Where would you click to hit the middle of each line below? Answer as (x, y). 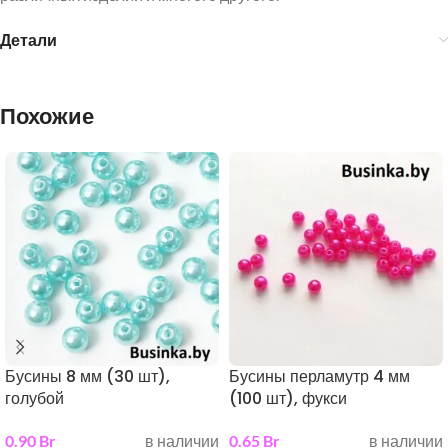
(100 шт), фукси (288, 398)
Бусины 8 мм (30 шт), (87, 376)
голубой (34, 398)
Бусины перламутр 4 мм (319, 376)
